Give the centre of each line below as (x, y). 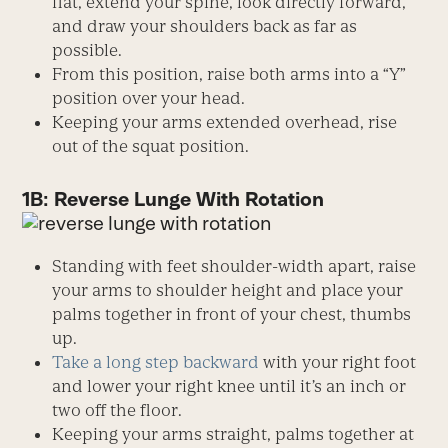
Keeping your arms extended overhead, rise (225, 121)
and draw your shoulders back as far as (205, 25)
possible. (87, 49)
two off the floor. (117, 409)
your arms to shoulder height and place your (228, 289)
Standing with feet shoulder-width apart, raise (234, 265)
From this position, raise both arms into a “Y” (229, 73)
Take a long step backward (156, 361)
